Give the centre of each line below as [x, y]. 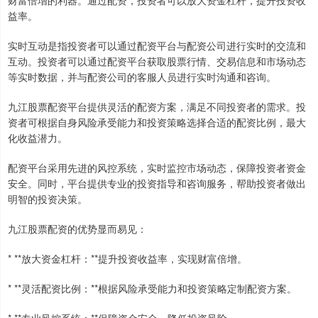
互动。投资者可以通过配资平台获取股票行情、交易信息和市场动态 [157, 61]
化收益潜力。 [38, 138]
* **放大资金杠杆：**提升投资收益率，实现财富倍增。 [127, 259]
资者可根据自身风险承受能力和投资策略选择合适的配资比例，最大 [157, 122]
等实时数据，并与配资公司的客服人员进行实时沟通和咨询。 [142, 77]
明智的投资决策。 [48, 199]
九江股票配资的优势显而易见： [77, 229]
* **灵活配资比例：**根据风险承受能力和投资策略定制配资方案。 [152, 289]
